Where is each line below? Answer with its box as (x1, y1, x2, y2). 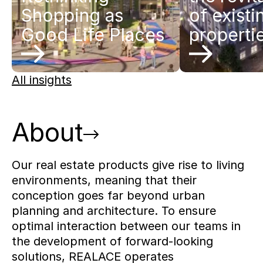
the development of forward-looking (12, 234, 213, 249)
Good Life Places (21, 23, 164, 45)
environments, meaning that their (12, 173, 197, 188)
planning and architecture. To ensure (12, 204, 216, 218)
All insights (12, 73, 72, 87)
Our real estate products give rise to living (12, 158, 244, 173)
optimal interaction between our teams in (12, 219, 241, 234)
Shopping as (21, 4, 123, 26)
